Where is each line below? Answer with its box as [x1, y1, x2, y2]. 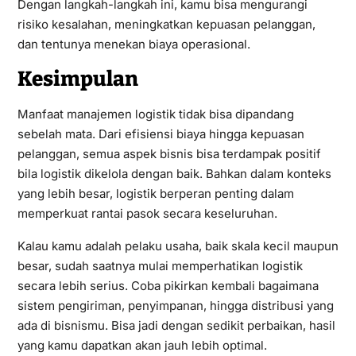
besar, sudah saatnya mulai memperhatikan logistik [17, 257, 303, 273]
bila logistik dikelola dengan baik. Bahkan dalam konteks [17, 165, 331, 181]
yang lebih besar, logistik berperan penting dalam [17, 185, 294, 201]
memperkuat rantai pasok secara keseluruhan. [17, 205, 277, 221]
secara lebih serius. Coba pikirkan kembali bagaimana [17, 277, 319, 293]
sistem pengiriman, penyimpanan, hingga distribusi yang [17, 297, 334, 313]
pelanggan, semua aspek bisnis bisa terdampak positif [17, 145, 321, 161]
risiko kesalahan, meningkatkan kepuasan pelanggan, [17, 16, 315, 32]
